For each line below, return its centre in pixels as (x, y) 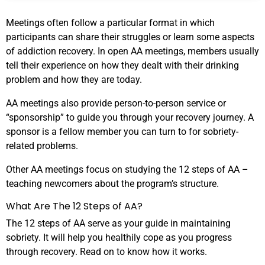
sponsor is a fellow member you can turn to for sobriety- (122, 132)
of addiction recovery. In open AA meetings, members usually (132, 51)
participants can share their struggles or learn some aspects (130, 37)
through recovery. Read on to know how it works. (106, 252)
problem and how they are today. (74, 80)
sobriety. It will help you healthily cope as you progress (119, 238)
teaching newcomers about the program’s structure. (112, 184)
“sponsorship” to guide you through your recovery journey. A (130, 118)
